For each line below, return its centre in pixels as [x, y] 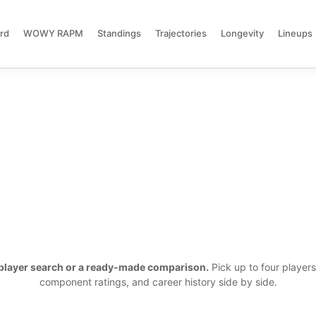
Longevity [242, 33]
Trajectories [181, 33]
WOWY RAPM [53, 33]
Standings [119, 33]
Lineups [295, 33]
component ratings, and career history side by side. [158, 282]
